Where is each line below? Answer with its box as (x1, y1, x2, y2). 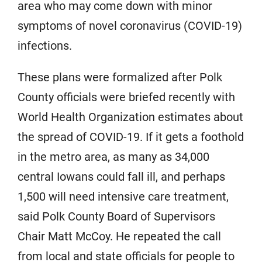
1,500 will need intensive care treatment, (18, 189, 229, 204)
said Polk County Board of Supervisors (18, 209, 215, 224)
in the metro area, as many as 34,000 (18, 150, 209, 164)
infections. (18, 39, 72, 53)
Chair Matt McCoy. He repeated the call (18, 229, 221, 244)
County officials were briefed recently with (18, 90, 235, 105)
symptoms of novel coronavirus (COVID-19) (18, 19, 242, 33)
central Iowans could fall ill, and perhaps (18, 170, 225, 184)
